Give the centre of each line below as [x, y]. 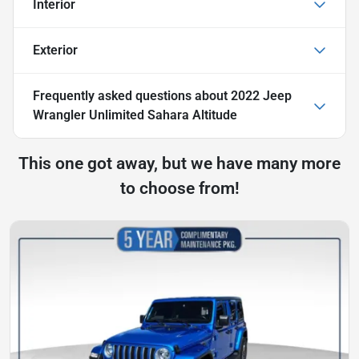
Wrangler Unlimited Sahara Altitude [135, 115]
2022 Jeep [261, 95]
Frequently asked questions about [132, 95]
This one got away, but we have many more [179, 163]
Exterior [55, 50]
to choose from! [179, 188]
